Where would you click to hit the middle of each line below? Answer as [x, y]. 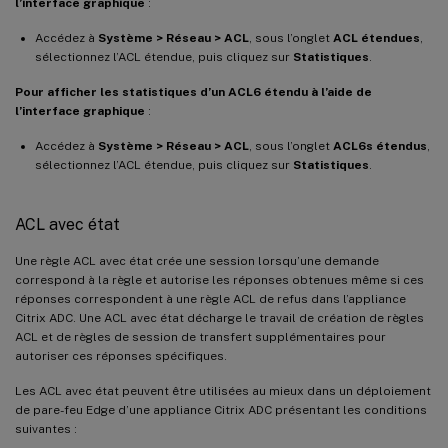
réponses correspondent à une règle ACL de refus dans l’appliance [210, 298]
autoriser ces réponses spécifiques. [121, 355]
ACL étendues [376, 37]
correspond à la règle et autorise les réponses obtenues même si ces [219, 279]
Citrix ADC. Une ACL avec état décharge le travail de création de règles [219, 317]
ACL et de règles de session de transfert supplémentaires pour [200, 336]
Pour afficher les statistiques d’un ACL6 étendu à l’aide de [193, 91]
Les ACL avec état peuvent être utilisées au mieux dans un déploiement [223, 390]
